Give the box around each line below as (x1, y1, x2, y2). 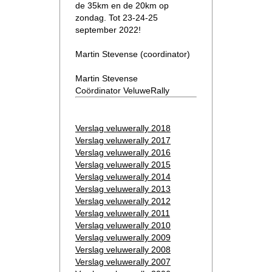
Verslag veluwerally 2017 (75, 135, 171, 145)
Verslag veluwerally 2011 (75, 208, 170, 218)
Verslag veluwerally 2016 (75, 147, 171, 157)
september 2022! (75, 24, 141, 35)
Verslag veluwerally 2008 (75, 244, 171, 254)
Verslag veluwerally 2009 (75, 232, 171, 242)
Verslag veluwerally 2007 (75, 256, 171, 267)
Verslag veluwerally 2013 (75, 183, 171, 194)
